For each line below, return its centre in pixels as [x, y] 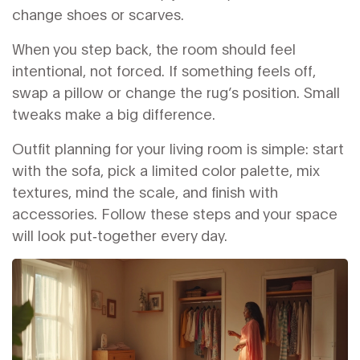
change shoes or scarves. [98, 14]
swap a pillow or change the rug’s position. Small [176, 92]
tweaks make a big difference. [114, 113]
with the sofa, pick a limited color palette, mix [166, 170]
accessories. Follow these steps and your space [175, 213]
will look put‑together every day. [120, 235]
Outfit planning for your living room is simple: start [178, 148]
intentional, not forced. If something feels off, [164, 70]
